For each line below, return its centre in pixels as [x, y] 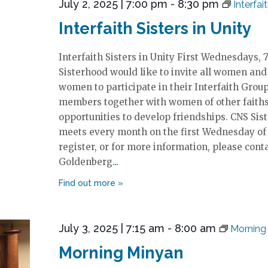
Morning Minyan [121, 253]
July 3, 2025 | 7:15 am [111, 228]
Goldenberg [85, 162]
